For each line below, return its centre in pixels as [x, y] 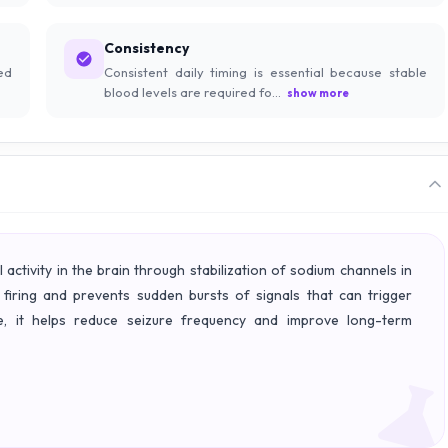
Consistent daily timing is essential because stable [265, 72]
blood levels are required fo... [192, 92]
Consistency [146, 48]
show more [317, 93]
